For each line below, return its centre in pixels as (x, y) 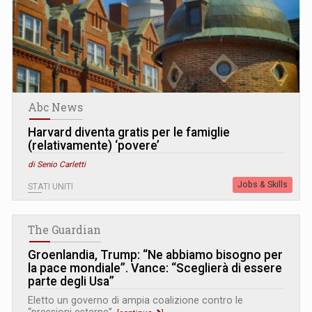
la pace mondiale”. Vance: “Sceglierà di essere (155, 268)
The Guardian (64, 229)
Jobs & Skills (263, 184)
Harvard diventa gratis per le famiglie (129, 132)
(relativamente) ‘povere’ (94, 145)
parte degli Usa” (71, 281)
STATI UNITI (50, 186)
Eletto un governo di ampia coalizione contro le (135, 300)
